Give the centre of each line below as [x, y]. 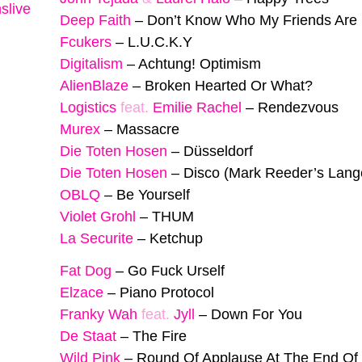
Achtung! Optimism [200, 63]
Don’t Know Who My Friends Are [252, 20]
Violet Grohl [98, 216]
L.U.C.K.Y [160, 42]
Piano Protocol [167, 293]
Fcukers [86, 42]
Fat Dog [86, 271]
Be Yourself [153, 194]
